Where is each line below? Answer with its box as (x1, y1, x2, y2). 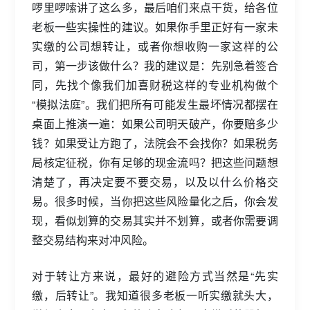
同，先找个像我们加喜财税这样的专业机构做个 (32, 76, 278, 93)
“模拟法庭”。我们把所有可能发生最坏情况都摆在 (32, 95, 278, 112)
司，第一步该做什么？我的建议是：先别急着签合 (32, 57, 278, 73)
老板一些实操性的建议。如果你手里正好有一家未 (32, 18, 278, 35)
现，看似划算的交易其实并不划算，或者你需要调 (32, 212, 278, 228)
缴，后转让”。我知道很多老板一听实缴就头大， (32, 286, 278, 303)
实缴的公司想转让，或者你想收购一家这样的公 (32, 37, 278, 54)
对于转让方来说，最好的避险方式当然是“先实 (32, 267, 278, 284)
